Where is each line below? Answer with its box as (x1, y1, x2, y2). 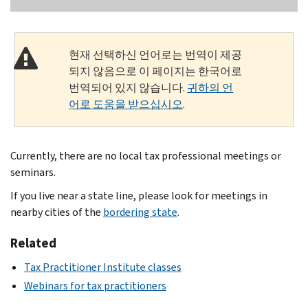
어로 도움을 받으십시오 (69, 96, 184, 111)
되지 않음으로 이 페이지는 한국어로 (69, 63, 243, 78)
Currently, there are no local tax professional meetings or (10, 148, 281, 163)
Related (10, 234, 56, 252)
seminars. (10, 164, 56, 179)
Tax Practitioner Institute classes (24, 259, 181, 274)
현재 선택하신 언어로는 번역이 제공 (69, 47, 243, 62)
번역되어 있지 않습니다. (69, 80, 188, 95)
